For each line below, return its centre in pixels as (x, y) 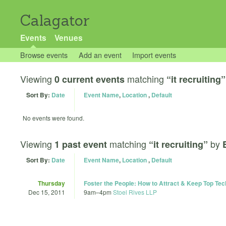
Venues (68, 38)
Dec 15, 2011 (47, 192)
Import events (154, 55)
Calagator (55, 20)
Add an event (100, 55)
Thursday (51, 183)
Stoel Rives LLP (135, 192)
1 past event (81, 144)
